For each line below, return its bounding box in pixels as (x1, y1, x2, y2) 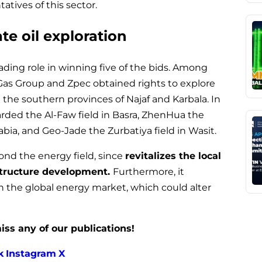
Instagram (6, 247, 56, 259)
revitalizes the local (125, 150, 221, 161)
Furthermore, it (113, 166, 184, 177)
